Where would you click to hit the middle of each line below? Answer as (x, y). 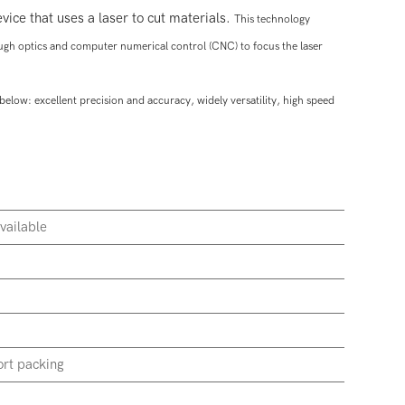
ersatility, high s (273, 101)
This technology (272, 19)
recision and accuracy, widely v (160, 101)
